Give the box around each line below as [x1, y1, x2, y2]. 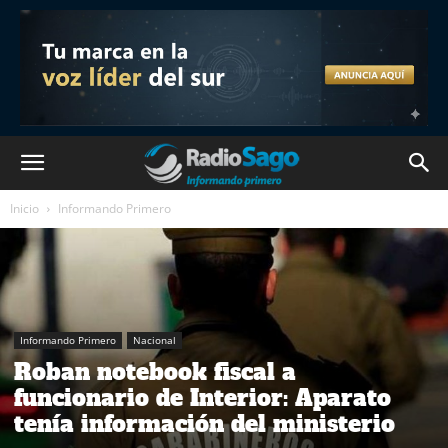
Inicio [10, 200, 39, 217]
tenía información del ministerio [14, 409, 395, 440]
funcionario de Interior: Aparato [14, 383, 391, 414]
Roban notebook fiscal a [14, 357, 296, 388]
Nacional [133, 333, 176, 348]
